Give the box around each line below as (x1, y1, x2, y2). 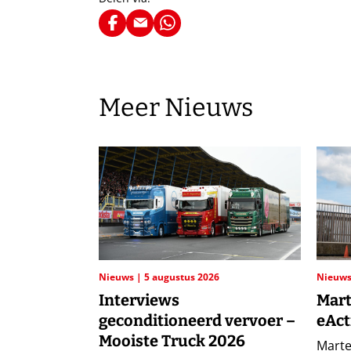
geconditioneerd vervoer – (99, 311, 295, 331)
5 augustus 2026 (144, 270, 219, 284)
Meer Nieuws (99, 92, 253, 122)
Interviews (99, 291, 179, 310)
